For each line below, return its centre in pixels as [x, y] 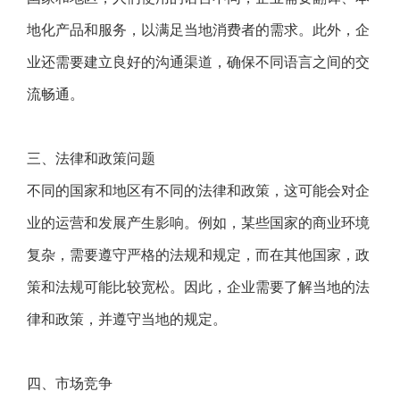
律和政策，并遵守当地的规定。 [127, 319]
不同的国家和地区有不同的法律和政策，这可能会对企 [198, 191]
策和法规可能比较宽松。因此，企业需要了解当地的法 [198, 287]
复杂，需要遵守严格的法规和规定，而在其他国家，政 [198, 255]
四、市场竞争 [70, 383]
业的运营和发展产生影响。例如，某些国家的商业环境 [198, 223]
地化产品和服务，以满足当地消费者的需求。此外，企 [198, 30]
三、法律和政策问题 [91, 158]
